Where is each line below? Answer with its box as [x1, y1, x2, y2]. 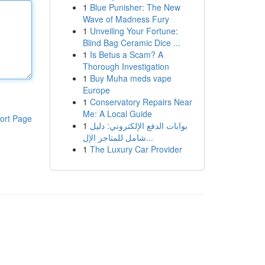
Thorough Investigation [82, 60, 169, 72]
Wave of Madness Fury [82, 13, 169, 25]
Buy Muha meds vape [89, 72, 172, 84]
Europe [82, 84, 110, 96]
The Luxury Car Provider [89, 143, 182, 155]
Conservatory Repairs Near [89, 96, 192, 108]
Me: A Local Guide [82, 108, 152, 119]
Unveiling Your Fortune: [89, 25, 178, 37]
